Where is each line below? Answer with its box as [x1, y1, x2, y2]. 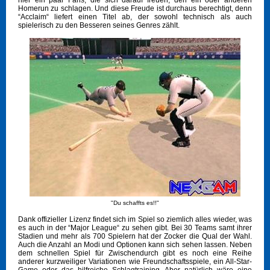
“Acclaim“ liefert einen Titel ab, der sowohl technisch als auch [18, 13, 252, 22]
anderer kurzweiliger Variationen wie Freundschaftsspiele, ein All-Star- [18, 257, 252, 266]
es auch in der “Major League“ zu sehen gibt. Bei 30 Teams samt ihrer [18, 224, 252, 233]
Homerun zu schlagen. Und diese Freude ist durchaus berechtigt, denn [18, 4, 252, 13]
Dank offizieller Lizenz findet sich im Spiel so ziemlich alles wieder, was [18, 215, 252, 224]
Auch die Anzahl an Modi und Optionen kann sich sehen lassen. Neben [18, 240, 252, 250]
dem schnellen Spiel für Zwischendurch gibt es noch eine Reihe [18, 249, 252, 258]
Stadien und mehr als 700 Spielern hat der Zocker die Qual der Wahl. [18, 232, 252, 241]
